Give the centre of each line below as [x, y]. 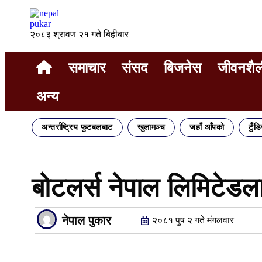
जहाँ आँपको [207, 127]
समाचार [87, 67]
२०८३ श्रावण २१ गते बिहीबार [79, 34]
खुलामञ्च [151, 127]
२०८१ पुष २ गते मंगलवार [193, 220]
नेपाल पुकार [87, 221]
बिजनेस [182, 67]
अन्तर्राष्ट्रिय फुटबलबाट [77, 127]
